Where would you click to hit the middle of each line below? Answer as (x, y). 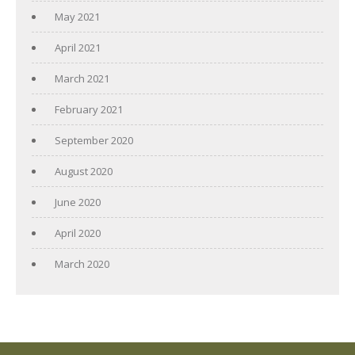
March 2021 (82, 78)
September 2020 (94, 140)
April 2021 (78, 47)
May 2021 (77, 16)
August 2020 (84, 171)
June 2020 (78, 202)
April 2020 (78, 233)
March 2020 (82, 263)
